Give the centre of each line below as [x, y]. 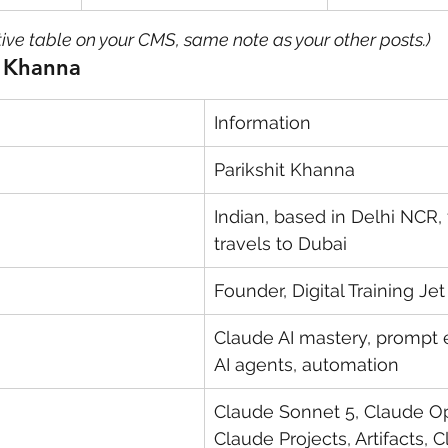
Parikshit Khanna [284, 170]
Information [262, 123]
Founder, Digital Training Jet [329, 291]
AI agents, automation [306, 365]
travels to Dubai [280, 244]
